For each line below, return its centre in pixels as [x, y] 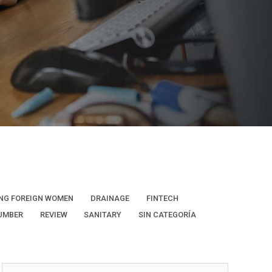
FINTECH [162, 198]
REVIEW [53, 215]
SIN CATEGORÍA [167, 215]
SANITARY [103, 215]
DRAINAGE [110, 198]
